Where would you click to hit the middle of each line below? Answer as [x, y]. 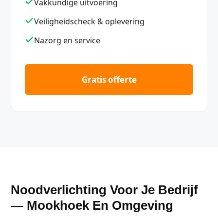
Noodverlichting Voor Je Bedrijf [104, 190]
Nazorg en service [67, 40]
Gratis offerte [109, 80]
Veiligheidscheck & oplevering [89, 21]
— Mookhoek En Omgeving [92, 205]
